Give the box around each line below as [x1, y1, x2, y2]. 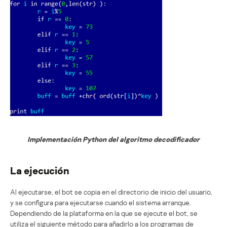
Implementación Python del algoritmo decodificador [27, 134, 200, 143]
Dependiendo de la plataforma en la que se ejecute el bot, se [10, 208, 198, 217]
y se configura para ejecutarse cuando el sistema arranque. [10, 198, 191, 207]
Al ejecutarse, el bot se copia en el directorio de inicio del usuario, [10, 187, 212, 196]
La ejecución [10, 164, 69, 176]
